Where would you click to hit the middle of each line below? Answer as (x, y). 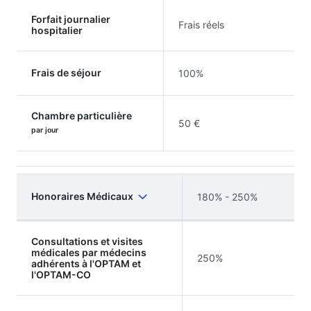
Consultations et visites (87, 241)
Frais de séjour (66, 72)
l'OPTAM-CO (61, 274)
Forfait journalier (71, 19)
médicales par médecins (89, 252)
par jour (45, 130)
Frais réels (201, 24)
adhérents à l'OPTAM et (86, 263)
